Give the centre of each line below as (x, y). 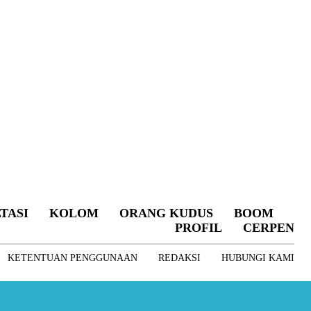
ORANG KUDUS (166, 213)
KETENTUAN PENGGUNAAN (72, 258)
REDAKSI (179, 258)
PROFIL (198, 228)
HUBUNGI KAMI (258, 258)
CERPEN (268, 228)
